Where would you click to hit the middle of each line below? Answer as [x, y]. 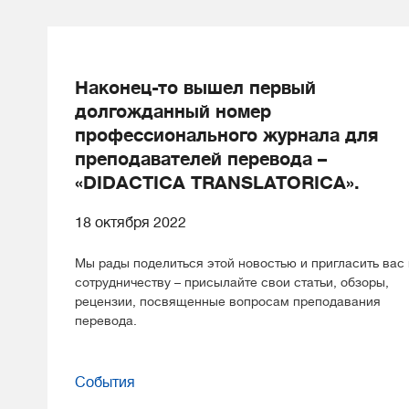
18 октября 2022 [131, 223]
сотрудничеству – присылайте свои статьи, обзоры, [232, 282]
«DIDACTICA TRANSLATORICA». [217, 183]
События [105, 383]
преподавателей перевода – [201, 159]
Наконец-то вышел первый [195, 88]
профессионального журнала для [226, 136]
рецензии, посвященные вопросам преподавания [228, 301]
